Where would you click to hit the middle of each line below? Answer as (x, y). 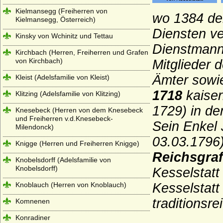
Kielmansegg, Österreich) (56, 19)
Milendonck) (35, 127)
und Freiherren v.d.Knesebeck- (64, 118)
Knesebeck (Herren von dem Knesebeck (79, 110)
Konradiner (33, 218)
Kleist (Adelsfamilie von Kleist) (62, 77)
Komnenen (33, 201)
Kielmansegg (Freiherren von (61, 11)
